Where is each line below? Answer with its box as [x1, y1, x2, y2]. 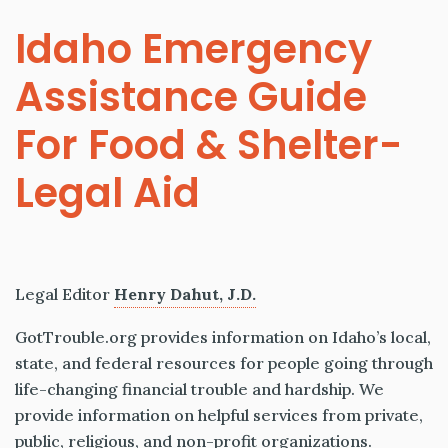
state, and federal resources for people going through [15, 353, 433, 374]
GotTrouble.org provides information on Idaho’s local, [15, 327, 431, 348]
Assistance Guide [15, 69, 367, 126]
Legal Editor [15, 284, 110, 305]
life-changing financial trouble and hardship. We [15, 379, 384, 400]
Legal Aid [15, 165, 200, 222]
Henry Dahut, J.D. [114, 284, 256, 305]
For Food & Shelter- [15, 117, 403, 174]
